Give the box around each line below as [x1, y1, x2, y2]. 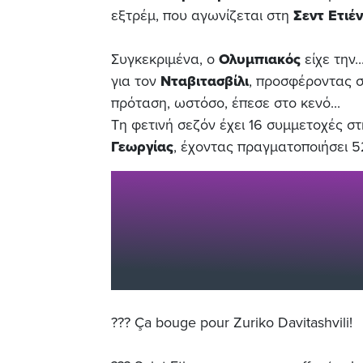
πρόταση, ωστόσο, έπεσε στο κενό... [111, 93, 344, 112]
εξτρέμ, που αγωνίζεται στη [111, 6, 293, 24]
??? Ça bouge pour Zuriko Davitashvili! [111, 313, 352, 331]
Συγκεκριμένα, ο [111, 49, 219, 68]
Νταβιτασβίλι [160, 71, 249, 90]
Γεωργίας [111, 137, 173, 156]
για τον [111, 71, 160, 90]
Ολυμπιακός [219, 49, 301, 68]
